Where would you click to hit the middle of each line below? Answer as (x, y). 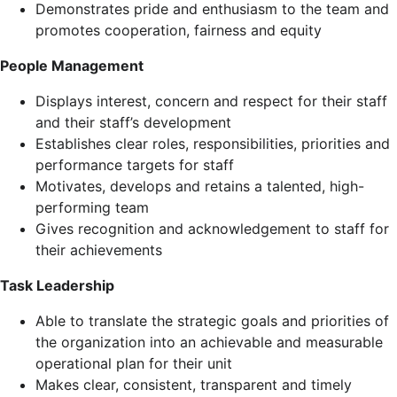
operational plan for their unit (136, 363)
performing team (92, 207)
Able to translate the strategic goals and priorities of (212, 321)
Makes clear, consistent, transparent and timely (194, 385)
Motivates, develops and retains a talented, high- (200, 186)
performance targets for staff (135, 165)
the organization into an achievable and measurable (209, 342)
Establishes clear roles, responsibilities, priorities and (213, 144)
